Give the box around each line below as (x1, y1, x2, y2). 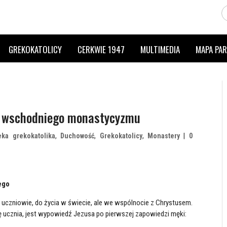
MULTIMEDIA (140, 43, 180, 56)
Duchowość (60, 132, 95, 140)
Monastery (147, 132, 180, 140)
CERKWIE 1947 (78, 43, 125, 56)
